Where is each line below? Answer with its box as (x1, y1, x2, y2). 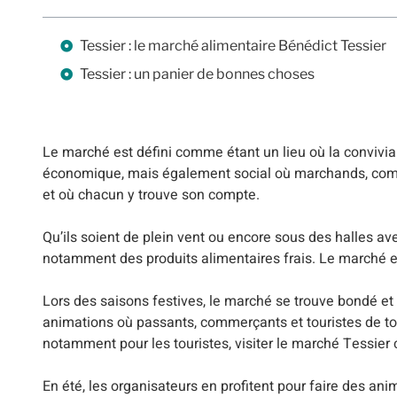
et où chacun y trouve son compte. (43, 184, 260, 206)
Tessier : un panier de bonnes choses (80, 66, 315, 83)
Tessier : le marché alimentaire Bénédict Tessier (80, 37, 386, 55)
